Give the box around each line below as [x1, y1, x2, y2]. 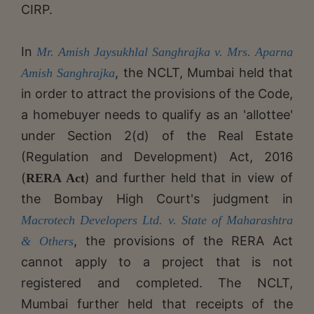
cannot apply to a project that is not [21, 254, 293, 269]
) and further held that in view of [84, 170, 293, 185]
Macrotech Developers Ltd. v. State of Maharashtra [21, 212, 293, 227]
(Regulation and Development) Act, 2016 [21, 149, 293, 164]
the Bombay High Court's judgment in [21, 191, 293, 206]
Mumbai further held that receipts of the [21, 296, 293, 311]
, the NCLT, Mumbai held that [115, 64, 294, 80]
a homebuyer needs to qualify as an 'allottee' [21, 107, 293, 122]
